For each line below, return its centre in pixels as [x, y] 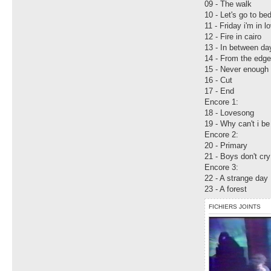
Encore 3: [222, 168]
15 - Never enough [237, 70]
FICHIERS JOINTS [235, 207]
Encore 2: [222, 135]
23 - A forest [226, 189]
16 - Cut [219, 80]
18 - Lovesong [230, 113]
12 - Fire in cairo [233, 37]
